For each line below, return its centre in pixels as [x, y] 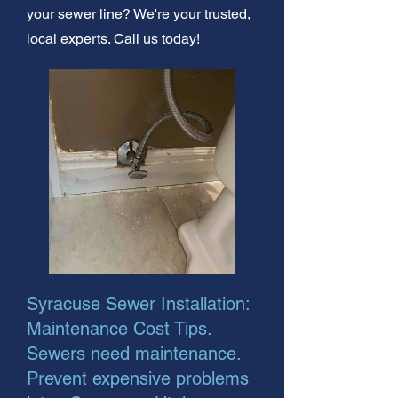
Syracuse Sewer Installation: [138, 303]
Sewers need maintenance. [134, 353]
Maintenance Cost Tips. [119, 328]
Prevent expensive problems [138, 378]
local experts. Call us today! [113, 38]
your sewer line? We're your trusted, [139, 13]
